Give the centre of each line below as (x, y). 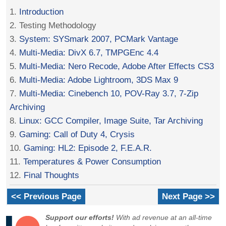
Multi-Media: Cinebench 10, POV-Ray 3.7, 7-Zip (109, 93)
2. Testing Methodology (53, 25)
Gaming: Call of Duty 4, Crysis (77, 134)
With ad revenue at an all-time (163, 218)
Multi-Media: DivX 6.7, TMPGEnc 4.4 (89, 52)
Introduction (42, 11)
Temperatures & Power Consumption (92, 161)
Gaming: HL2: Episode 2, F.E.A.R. (88, 148)
